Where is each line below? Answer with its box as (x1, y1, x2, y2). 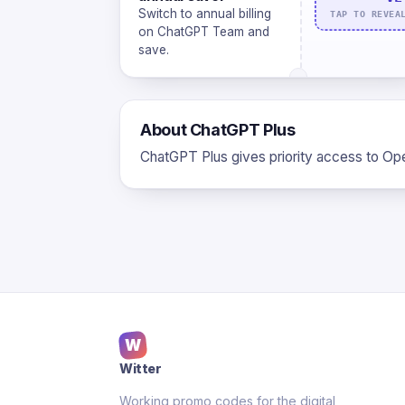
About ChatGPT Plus (140, 120, 296, 139)
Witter (119, 361, 162, 376)
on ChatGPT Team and (138, 24, 269, 39)
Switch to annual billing (138, 6, 271, 21)
